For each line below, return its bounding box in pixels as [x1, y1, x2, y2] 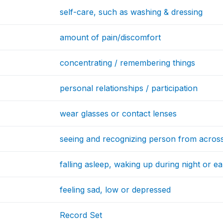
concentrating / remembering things [60, 58, 196, 68]
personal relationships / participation [60, 83, 198, 93]
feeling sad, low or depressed [60, 185, 171, 195]
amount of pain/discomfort [60, 32, 161, 42]
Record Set [60, 210, 103, 220]
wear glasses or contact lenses [60, 109, 177, 118]
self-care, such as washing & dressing [60, 7, 203, 17]
